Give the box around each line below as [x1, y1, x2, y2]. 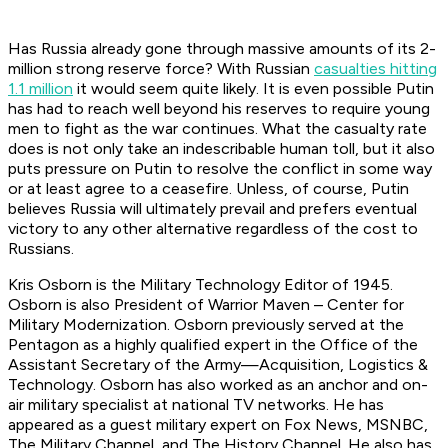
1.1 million [8, 79, 73, 99]
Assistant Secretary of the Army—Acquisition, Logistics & [8, 355, 428, 375]
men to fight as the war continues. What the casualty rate [8, 119, 427, 139]
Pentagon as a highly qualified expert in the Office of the [8, 335, 418, 355]
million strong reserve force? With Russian [8, 59, 314, 79]
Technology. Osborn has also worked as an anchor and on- [8, 375, 428, 395]
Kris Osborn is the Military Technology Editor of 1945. [8, 275, 393, 295]
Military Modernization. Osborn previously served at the [8, 315, 404, 335]
